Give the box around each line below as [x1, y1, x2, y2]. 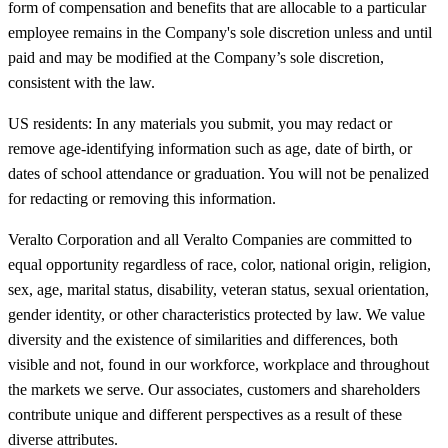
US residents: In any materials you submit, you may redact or [8, 114, 392, 132]
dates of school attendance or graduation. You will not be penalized [8, 164, 429, 182]
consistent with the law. [8, 73, 155, 91]
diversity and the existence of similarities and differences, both [8, 330, 398, 348]
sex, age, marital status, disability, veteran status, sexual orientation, [8, 280, 429, 298]
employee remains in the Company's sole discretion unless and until [8, 23, 432, 41]
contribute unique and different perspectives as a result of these [8, 405, 402, 423]
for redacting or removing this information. [8, 189, 276, 207]
